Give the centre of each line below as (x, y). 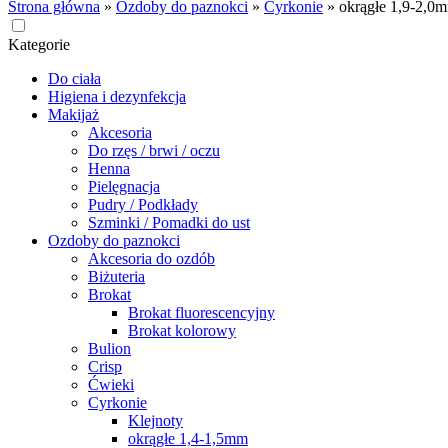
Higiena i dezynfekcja (117, 96)
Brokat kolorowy (182, 330)
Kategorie (39, 44)
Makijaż (73, 114)
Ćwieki (111, 384)
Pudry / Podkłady (143, 204)
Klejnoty (155, 420)
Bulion (109, 348)
